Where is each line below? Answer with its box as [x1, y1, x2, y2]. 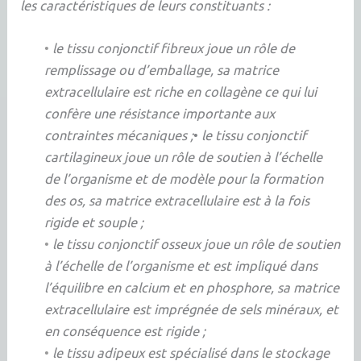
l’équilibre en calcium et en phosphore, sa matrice [44, 278, 340, 295]
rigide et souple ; [44, 213, 144, 230]
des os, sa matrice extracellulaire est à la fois [44, 191, 310, 208]
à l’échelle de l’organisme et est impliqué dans [44, 256, 318, 273]
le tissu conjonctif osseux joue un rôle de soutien [52, 234, 341, 251]
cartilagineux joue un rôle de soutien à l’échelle [44, 147, 323, 164]
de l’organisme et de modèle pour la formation [44, 169, 324, 186]
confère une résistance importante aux [44, 104, 276, 121]
